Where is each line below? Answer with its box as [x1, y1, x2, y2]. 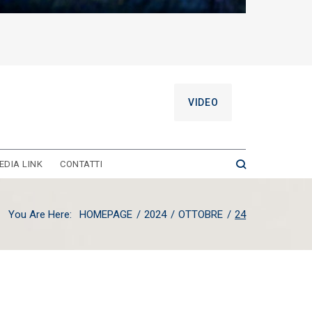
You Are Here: [8, 208, 72, 221]
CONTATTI [60, 159, 103, 170]
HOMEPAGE [79, 208, 133, 221]
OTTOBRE [178, 208, 224, 221]
